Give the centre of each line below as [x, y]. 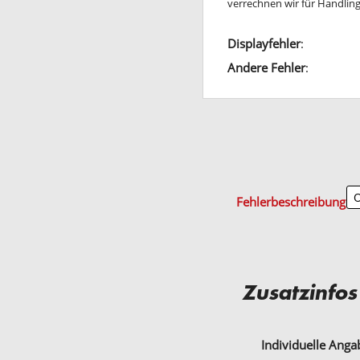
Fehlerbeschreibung [290, 201]
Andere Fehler [266, 67]
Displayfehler [264, 43]
